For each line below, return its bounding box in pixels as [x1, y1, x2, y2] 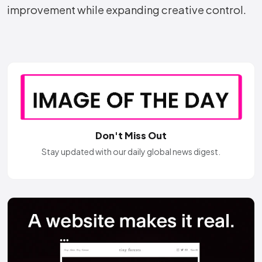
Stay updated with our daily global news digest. [42, 146, 220, 157]
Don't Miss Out [95, 129, 167, 142]
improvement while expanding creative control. [7, 3, 246, 17]
